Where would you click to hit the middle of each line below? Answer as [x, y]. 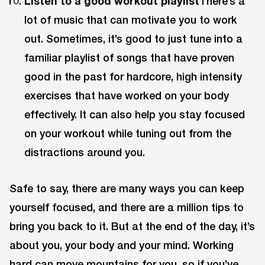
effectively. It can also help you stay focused [135, 114]
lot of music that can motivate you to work [131, 20]
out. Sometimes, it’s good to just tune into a [134, 39]
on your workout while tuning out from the [128, 133]
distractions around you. [85, 152]
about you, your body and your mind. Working [122, 245]
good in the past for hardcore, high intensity [133, 77]
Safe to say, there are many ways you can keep [127, 188]
